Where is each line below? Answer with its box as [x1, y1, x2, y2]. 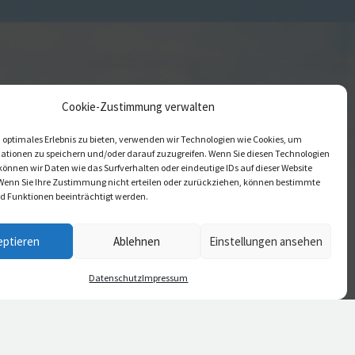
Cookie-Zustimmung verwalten [62, 99, 216, 114]
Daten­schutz [89, 272, 143, 284]
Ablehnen [113, 233, 161, 249]
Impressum [142, 272, 189, 284]
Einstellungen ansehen [208, 233, 323, 249]
